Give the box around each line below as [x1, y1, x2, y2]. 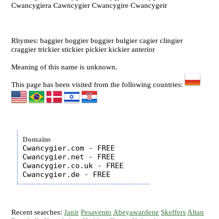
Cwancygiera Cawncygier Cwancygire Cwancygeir [11, 1, 168, 9]
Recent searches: [11, 208, 65, 216]
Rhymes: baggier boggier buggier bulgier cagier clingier [11, 37, 183, 44]
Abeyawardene [113, 208, 159, 216]
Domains [22, 135, 51, 143]
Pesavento [81, 208, 112, 216]
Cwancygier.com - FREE [22, 144, 115, 153]
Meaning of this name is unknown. [11, 63, 118, 71]
